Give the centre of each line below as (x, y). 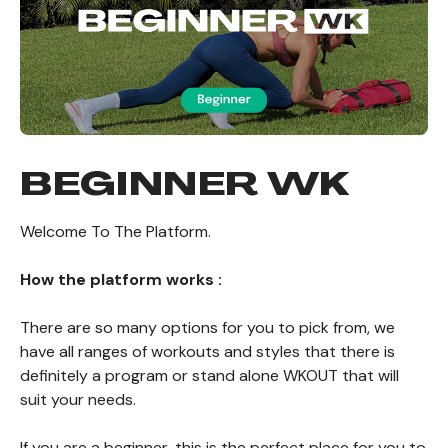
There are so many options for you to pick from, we (207, 328)
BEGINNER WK (185, 187)
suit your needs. (78, 400)
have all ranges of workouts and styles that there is (207, 352)
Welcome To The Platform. (115, 232)
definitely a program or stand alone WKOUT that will (209, 376)
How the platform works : (121, 280)
